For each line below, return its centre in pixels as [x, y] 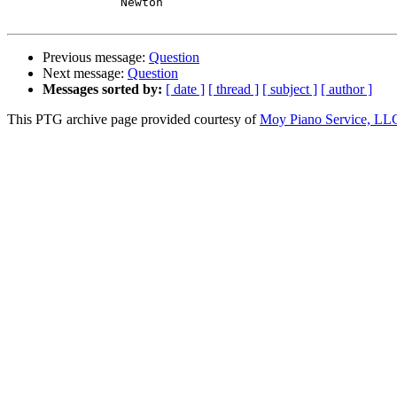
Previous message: [96, 58]
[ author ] [346, 90]
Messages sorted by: [102, 90]
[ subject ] [290, 90]
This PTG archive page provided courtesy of [133, 120]
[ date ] [185, 90]
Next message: [85, 74]
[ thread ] [234, 90]
